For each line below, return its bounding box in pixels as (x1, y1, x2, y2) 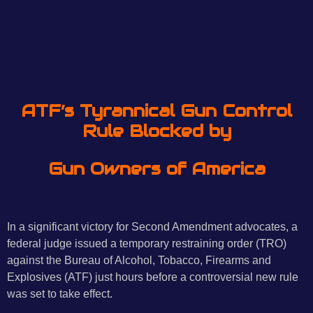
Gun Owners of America (48, 157, 265, 180)
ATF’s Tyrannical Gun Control (21, 100, 292, 122)
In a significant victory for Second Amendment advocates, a (7, 220, 298, 233)
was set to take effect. (7, 287, 112, 300)
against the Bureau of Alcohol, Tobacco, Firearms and (7, 254, 271, 267)
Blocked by (129, 120, 231, 143)
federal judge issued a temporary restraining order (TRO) (7, 237, 286, 250)
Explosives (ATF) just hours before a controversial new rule (7, 270, 298, 284)
